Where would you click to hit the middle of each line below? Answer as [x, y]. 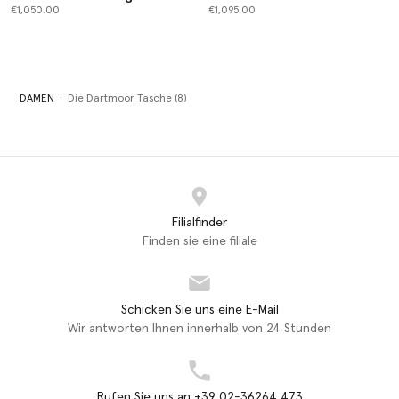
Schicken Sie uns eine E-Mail [199, 309]
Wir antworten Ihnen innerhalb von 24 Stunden [199, 328]
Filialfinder [199, 222]
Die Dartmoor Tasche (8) [127, 98]
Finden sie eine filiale [199, 241]
